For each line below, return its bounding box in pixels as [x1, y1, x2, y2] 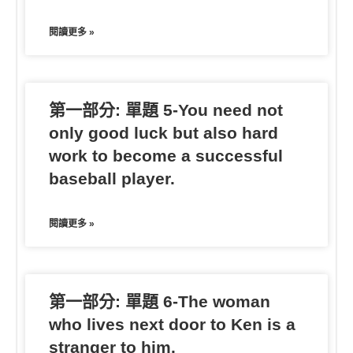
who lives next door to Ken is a [49, 314, 296, 333]
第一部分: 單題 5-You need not [49, 100, 284, 119]
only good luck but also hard [49, 123, 279, 142]
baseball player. [49, 169, 176, 188]
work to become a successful [49, 146, 284, 165]
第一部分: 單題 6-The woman [49, 292, 271, 310]
